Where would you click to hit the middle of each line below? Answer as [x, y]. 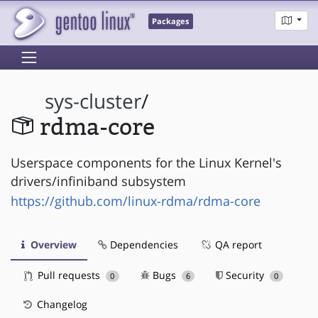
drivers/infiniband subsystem [98, 181]
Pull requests [69, 275]
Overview [52, 244]
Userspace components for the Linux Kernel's [146, 162]
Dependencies [143, 244]
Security [245, 275]
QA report [237, 244]
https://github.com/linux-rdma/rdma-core [136, 201]
